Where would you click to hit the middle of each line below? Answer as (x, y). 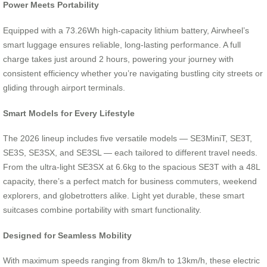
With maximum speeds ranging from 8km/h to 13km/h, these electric (131, 261)
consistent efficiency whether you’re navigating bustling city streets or (133, 73)
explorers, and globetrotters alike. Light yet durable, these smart (124, 196)
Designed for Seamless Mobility (67, 235)
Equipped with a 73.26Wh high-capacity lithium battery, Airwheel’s (126, 30)
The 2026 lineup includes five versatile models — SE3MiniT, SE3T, (128, 139)
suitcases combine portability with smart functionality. (102, 210)
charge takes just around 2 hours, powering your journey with (118, 59)
